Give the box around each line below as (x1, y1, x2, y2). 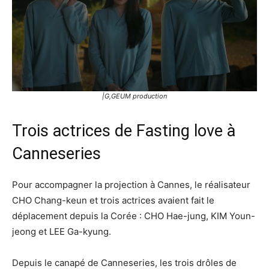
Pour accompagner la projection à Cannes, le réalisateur (12, 179, 250, 191)
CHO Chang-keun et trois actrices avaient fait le (12, 195, 214, 207)
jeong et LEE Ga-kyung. (12, 226, 111, 238)
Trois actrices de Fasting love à (12, 121, 235, 141)
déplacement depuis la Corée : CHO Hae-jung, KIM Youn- (12, 210, 255, 222)
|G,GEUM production (102, 92, 167, 101)
